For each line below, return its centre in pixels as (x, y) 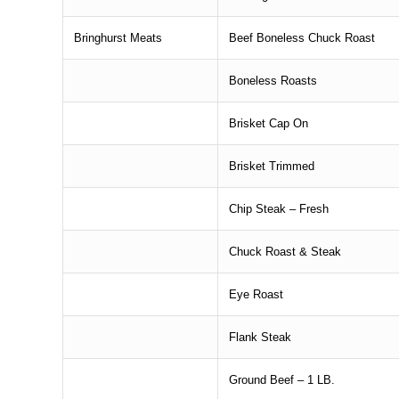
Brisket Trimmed (272, 166)
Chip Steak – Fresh (279, 208)
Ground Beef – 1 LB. (282, 379)
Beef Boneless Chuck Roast (302, 37)
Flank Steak (261, 337)
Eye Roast (256, 294)
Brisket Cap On (269, 123)
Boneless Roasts (273, 80)
